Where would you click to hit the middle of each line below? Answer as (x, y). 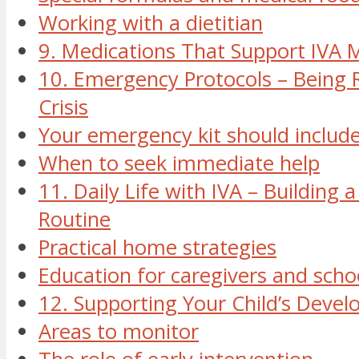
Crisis (63, 107)
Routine (75, 220)
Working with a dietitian (151, 23)
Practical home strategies (157, 248)
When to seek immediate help (179, 163)
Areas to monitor (119, 332)
